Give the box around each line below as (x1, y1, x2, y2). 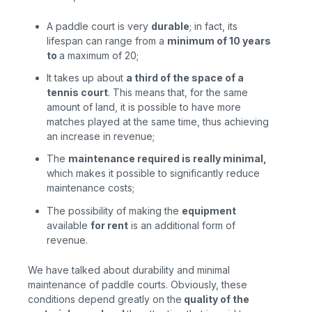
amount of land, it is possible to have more (47, 101, 242, 114)
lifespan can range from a (47, 34, 168, 47)
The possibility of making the (47, 204, 182, 217)
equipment (182, 204, 237, 217)
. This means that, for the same (108, 86, 249, 99)
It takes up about (47, 72, 127, 84)
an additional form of (141, 219, 236, 231)
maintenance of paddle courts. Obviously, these (28, 278, 247, 290)
